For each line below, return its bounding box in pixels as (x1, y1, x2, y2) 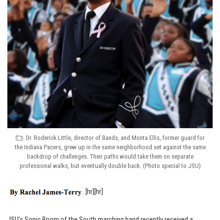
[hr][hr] (85, 188, 103, 196)
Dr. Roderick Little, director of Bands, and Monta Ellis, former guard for (26, 134, 205, 141)
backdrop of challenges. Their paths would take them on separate (27, 153, 193, 160)
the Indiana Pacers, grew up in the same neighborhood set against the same (14, 143, 206, 151)
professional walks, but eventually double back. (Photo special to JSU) (19, 162, 201, 169)
